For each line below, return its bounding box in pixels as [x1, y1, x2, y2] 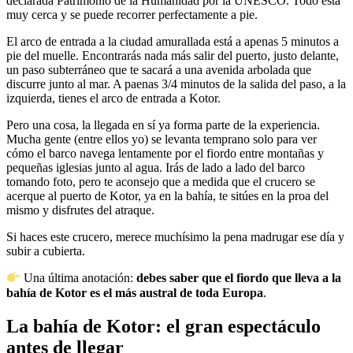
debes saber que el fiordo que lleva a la [136, 271, 342, 285]
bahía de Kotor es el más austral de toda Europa [6, 285, 263, 299]
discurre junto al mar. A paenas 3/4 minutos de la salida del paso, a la [6, 77, 346, 91]
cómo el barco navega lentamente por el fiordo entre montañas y [6, 147, 324, 161]
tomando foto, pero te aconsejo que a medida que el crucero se [6, 175, 315, 189]
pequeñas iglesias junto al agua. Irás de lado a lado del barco [6, 161, 305, 175]
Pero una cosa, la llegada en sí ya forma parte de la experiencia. [6, 118, 320, 132]
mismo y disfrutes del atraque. [6, 203, 154, 217]
